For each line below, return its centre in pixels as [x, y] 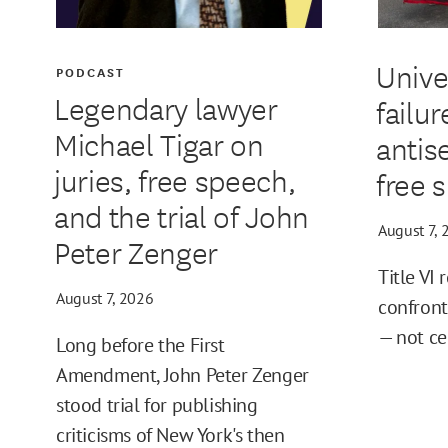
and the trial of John [181, 216]
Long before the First [140, 345]
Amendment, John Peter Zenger [182, 375]
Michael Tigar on [158, 144]
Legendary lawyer [165, 108]
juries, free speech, [174, 180]
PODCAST [91, 72]
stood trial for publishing [157, 405]
